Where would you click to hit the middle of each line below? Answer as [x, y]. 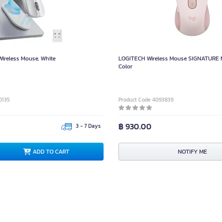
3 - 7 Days [88, 126]
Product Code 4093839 [146, 100]
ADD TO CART [51, 152]
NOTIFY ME [192, 152]
